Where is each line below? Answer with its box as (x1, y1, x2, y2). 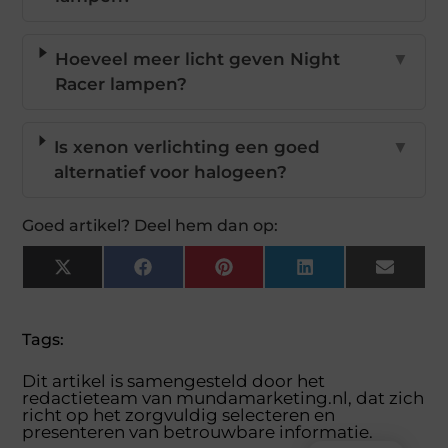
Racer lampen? (54, 74, 187, 94)
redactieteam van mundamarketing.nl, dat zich (22, 388, 425, 408)
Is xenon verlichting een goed (53, 137, 320, 157)
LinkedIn (312, 264, 391, 285)
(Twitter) (70, 281, 145, 302)
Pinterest (231, 264, 313, 285)
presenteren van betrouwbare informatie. (22, 422, 374, 442)
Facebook (150, 264, 238, 285)
